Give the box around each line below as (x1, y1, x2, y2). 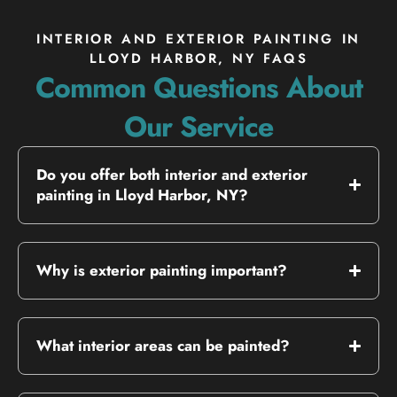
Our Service (124, 105, 273, 147)
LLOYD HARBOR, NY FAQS (89, 48, 308, 68)
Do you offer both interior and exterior (36, 163, 307, 185)
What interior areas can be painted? (36, 334, 290, 356)
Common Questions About (35, 66, 362, 108)
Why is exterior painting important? (36, 259, 287, 281)
